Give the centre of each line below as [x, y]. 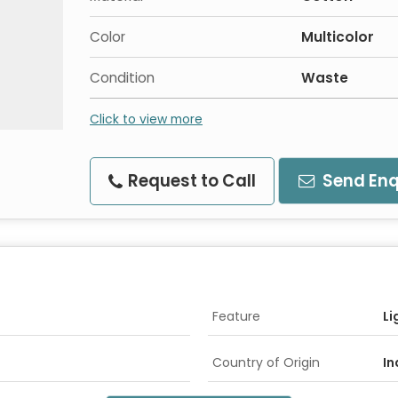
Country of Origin [266, 362]
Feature [236, 316]
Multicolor [338, 37]
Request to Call [190, 181]
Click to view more [146, 119]
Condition [122, 78]
